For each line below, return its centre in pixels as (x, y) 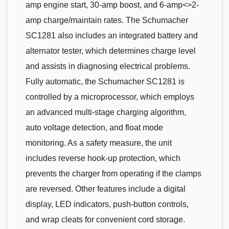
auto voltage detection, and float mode (94, 128)
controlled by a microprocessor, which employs (110, 97)
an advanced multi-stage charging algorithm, (106, 112)
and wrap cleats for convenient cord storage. (105, 220)
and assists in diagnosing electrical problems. (108, 66)
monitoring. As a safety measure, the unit (99, 143)
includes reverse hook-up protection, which (103, 158)
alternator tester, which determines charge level (111, 51)
